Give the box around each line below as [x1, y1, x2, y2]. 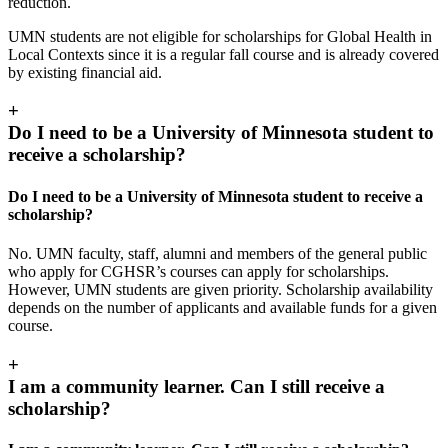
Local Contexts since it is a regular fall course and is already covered [8, 45, 439, 63]
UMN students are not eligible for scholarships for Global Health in [8, 27, 432, 45]
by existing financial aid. [8, 63, 162, 81]
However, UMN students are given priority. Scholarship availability [8, 280, 433, 298]
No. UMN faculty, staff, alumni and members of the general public [8, 244, 427, 262]
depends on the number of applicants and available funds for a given [8, 298, 437, 316]
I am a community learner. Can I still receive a [8, 375, 385, 397]
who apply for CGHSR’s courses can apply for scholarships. [8, 262, 389, 280]
